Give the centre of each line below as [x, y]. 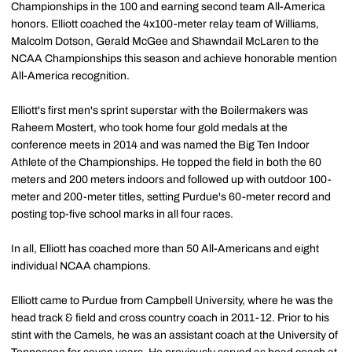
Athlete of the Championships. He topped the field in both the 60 [166, 163]
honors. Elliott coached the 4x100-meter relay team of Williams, [165, 24]
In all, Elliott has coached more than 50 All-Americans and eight [165, 249]
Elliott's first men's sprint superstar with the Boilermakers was [159, 111]
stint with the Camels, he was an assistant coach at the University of [174, 335]
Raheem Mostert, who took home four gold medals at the [149, 128]
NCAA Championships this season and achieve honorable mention [174, 59]
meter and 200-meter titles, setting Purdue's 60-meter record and [171, 197]
